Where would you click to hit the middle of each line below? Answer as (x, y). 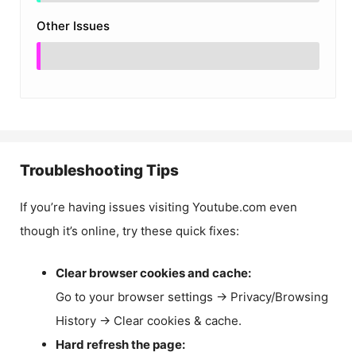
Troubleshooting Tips (99, 170)
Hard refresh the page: (120, 344)
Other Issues (73, 26)
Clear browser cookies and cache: (153, 273)
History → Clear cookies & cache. (149, 320)
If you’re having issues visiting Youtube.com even (159, 207)
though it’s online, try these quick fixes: (130, 231)
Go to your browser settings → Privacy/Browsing (192, 296)
